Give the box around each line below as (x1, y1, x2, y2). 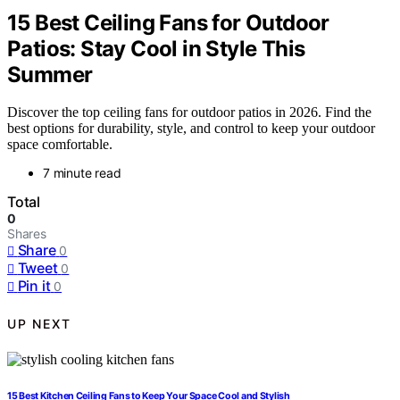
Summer (7, 61, 93, 87)
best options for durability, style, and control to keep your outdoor (7, 121, 375, 137)
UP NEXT (7, 315, 71, 331)
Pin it (17, 277, 51, 296)
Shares (7, 226, 46, 242)
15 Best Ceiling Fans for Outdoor (7, 9, 329, 36)
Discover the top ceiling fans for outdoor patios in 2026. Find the (7, 104, 371, 121)
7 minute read (43, 165, 121, 181)
